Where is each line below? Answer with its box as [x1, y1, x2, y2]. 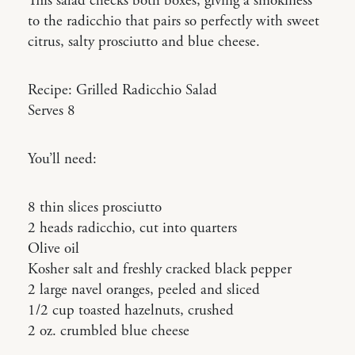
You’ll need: [28, 149, 97, 169]
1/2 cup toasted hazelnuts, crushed [28, 300, 234, 320]
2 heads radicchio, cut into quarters [28, 218, 237, 238]
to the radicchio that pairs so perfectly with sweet [28, 11, 319, 31]
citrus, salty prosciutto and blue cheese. [28, 32, 260, 52]
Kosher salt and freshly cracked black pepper [28, 259, 292, 279]
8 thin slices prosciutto [28, 197, 162, 217]
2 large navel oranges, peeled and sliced [28, 280, 260, 300]
